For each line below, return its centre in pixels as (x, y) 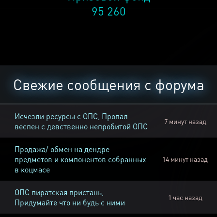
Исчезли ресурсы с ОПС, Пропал (71, 116)
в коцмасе (32, 170)
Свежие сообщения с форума (108, 85)
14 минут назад (185, 159)
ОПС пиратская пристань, (59, 192)
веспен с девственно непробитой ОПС (81, 126)
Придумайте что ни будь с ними (70, 202)
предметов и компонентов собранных (80, 159)
